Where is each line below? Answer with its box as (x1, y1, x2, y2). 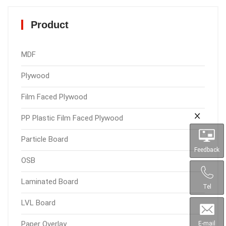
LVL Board (21, 198, 55, 207)
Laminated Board (21, 177, 78, 186)
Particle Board (21, 135, 68, 144)
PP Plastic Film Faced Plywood (21, 114, 123, 123)
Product (31, 19, 69, 30)
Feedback (194, 146, 219, 153)
